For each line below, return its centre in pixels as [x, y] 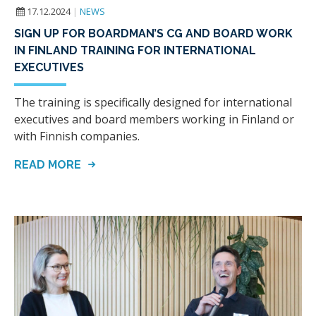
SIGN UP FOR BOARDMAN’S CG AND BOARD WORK [153, 34]
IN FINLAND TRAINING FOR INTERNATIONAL [135, 51]
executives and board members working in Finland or [154, 120]
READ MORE [49, 165]
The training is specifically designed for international [153, 103]
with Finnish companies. [77, 136]
